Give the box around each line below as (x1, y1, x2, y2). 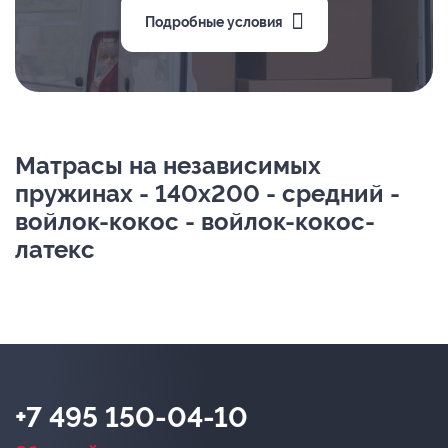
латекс (15, 235, 95, 264)
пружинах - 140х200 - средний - (15, 179, 400, 208)
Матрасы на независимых (15, 151, 321, 180)
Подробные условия (144, 13, 283, 30)
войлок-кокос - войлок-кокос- (15, 207, 375, 236)
